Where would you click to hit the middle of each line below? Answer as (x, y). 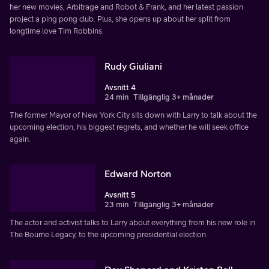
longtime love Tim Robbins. (57, 31)
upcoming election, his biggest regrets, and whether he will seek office (129, 127)
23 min (116, 205)
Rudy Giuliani (133, 66)
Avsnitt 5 (120, 195)
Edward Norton (138, 174)
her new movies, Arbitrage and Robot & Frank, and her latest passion (126, 7)
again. (20, 139)
